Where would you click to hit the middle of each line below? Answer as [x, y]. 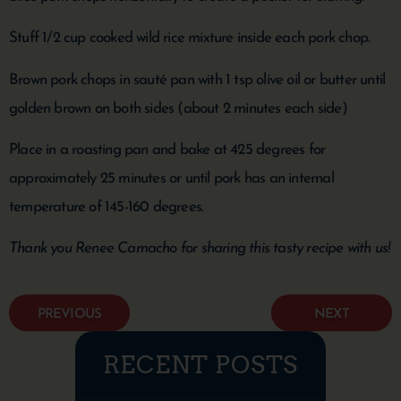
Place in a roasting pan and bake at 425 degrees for [167, 150]
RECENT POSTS [200, 364]
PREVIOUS [69, 314]
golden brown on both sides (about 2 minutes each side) [178, 108]
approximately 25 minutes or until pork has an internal [171, 179]
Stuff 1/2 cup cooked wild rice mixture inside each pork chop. [190, 38]
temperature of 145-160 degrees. [107, 208]
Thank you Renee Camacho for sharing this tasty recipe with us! [200, 249]
